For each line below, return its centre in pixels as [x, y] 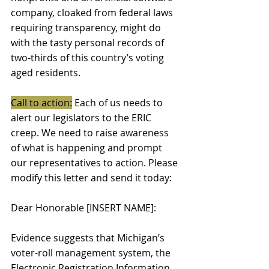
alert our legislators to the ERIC [82, 117]
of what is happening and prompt [88, 147]
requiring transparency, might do [87, 27]
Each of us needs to [119, 102]
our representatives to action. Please [95, 162]
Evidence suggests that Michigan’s [89, 237]
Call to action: [41, 102]
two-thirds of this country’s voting [89, 57]
